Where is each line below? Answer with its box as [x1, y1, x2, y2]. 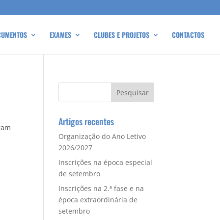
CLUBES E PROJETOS [94, 29, 149, 40]
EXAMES [50, 29, 71, 40]
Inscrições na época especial [58, 158, 153, 167]
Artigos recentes [58, 115, 114, 128]
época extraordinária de [58, 195, 138, 204]
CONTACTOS [172, 29, 204, 40]
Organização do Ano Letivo [58, 132, 146, 141]
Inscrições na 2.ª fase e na [58, 184, 144, 193]
